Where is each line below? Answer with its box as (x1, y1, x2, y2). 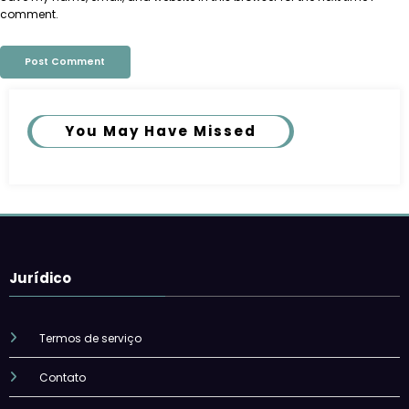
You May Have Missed (65, 121, 257, 141)
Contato (38, 369, 86, 385)
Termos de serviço (38, 330, 142, 346)
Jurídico (9, 267, 71, 288)
